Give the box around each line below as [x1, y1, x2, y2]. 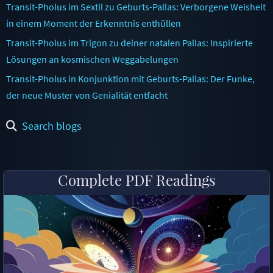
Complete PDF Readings [57, 169, 216, 190]
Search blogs [22, 118, 82, 133]
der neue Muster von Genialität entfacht [6, 88, 168, 101]
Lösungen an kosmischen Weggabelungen [6, 52, 179, 65]
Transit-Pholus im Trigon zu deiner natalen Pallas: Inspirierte [6, 36, 253, 49]
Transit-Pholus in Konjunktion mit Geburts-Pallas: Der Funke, [6, 72, 255, 85]
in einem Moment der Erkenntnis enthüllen [6, 16, 181, 29]
